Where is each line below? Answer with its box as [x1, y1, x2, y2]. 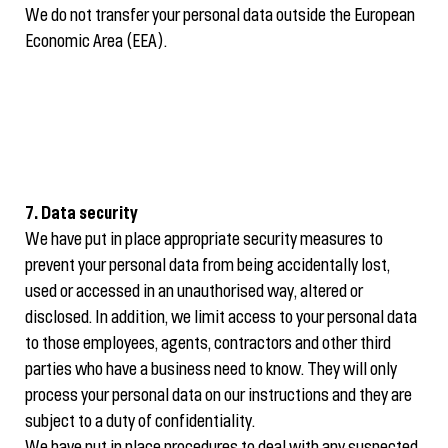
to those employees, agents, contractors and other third [25, 336, 391, 353]
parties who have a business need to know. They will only [25, 362, 397, 379]
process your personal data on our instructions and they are [25, 388, 412, 405]
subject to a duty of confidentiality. [25, 414, 255, 431]
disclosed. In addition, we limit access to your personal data [25, 310, 417, 327]
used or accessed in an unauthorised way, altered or [25, 284, 363, 301]
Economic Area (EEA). [25, 33, 167, 51]
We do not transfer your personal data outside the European [25, 7, 415, 25]
